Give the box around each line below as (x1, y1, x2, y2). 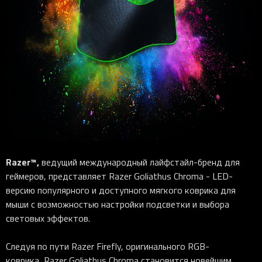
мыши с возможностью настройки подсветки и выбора (6, 198, 229, 211)
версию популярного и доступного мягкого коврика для (6, 184, 236, 197)
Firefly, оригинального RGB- (96, 240, 209, 253)
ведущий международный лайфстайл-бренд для (39, 156, 240, 169)
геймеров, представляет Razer (6, 170, 132, 183)
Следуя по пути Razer (6, 240, 94, 253)
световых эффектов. (6, 212, 90, 225)
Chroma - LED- (174, 170, 233, 183)
